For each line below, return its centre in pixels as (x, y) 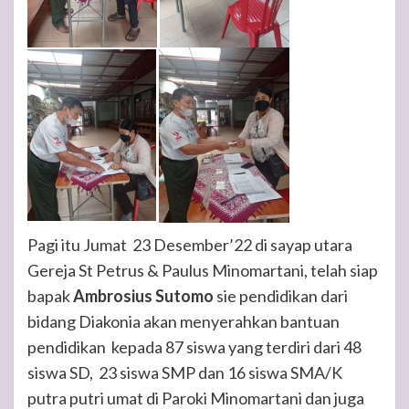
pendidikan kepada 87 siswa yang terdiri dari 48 (194, 346)
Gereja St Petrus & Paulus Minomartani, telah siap (203, 270)
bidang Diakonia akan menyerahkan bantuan (184, 321)
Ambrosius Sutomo (143, 295)
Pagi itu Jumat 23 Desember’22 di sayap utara (190, 244)
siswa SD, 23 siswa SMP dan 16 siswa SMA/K (185, 372)
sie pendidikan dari (281, 295)
